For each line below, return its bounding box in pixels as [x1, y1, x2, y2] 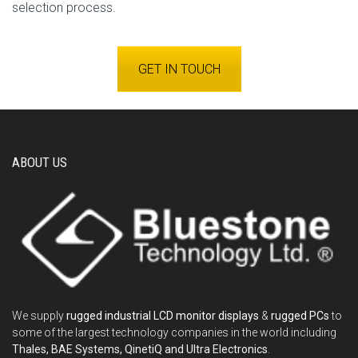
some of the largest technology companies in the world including [12, 325, 336, 339]
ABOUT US [12, 153, 67, 170]
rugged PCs [271, 308, 329, 322]
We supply [12, 308, 66, 322]
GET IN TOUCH [137, 61, 221, 77]
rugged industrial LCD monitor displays [66, 308, 259, 322]
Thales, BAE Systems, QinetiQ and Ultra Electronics [12, 342, 268, 356]
